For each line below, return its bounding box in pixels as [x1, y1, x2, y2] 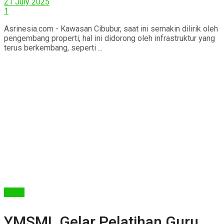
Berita [4, 187, 24, 197]
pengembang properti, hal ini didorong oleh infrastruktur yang [4, 33, 215, 43]
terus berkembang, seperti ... [4, 42, 102, 52]
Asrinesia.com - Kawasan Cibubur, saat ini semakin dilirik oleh [4, 23, 218, 33]
